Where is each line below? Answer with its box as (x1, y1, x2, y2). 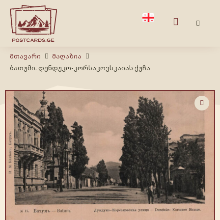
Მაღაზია (52, 51, 82, 60)
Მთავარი (10, 51, 41, 60)
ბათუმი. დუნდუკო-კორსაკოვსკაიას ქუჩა (10, 63, 150, 72)
